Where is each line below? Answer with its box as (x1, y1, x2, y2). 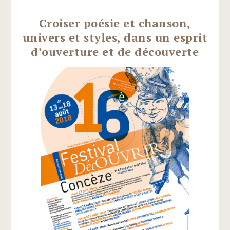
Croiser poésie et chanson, (39, 15, 191, 31)
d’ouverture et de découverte (31, 44, 199, 60)
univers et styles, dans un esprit (22, 30, 208, 45)
